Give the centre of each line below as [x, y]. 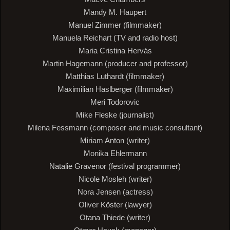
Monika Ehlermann [115, 154]
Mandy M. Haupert [115, 12]
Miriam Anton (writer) [115, 141]
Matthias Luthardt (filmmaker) [115, 76]
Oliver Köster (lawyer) [115, 205]
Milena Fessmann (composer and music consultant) [115, 128]
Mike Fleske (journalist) [115, 115]
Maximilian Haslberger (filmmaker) [115, 89]
